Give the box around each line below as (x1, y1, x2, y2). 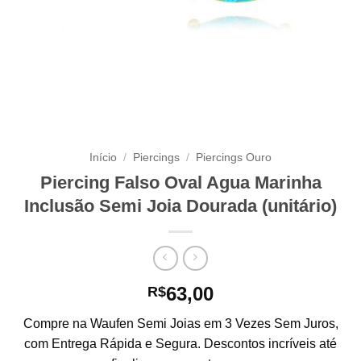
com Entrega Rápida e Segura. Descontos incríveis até (24, 337, 337, 351)
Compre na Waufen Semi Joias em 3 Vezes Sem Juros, (23, 317, 338, 331)
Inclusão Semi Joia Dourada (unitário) (24, 196, 337, 217)
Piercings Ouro (196, 151, 272, 164)
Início (89, 151, 117, 164)
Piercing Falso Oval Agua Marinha (39, 172, 322, 193)
